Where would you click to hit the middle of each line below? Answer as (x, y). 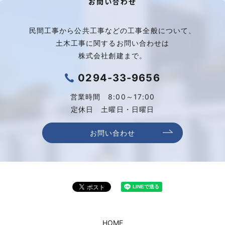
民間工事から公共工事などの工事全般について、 (113, 30)
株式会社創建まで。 (113, 55)
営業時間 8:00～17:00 (113, 96)
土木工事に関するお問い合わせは (113, 43)
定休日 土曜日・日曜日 (113, 109)
